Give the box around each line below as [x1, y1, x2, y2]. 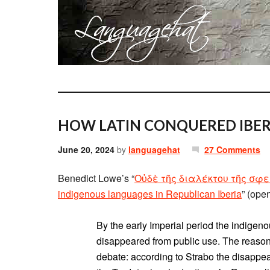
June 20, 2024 [58, 143, 115, 155]
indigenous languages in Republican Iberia [58, 187, 242, 201]
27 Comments [204, 143, 260, 155]
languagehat [128, 143, 180, 155]
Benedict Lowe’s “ [58, 171, 134, 185]
